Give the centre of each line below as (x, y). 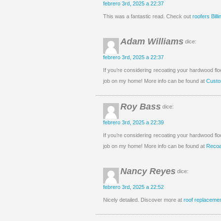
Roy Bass (141, 107)
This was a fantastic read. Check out (148, 16)
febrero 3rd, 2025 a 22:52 (133, 187)
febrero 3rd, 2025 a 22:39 (133, 122)
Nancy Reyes (148, 171)
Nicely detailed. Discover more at (143, 200)
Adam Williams (152, 41)
